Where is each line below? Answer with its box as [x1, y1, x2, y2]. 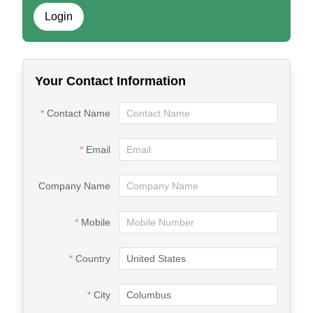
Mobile [81, 217, 110, 228]
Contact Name [47, 108, 110, 119]
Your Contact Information [35, 74, 186, 88]
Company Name [38, 180, 110, 191]
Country [75, 253, 110, 264]
